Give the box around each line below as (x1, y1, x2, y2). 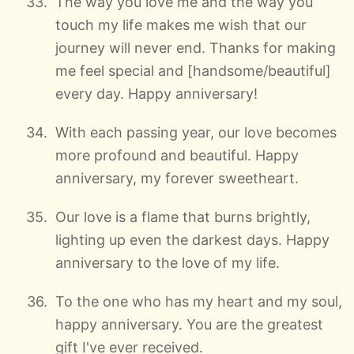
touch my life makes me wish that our (55, 16, 307, 33)
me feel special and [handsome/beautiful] (55, 62, 331, 79)
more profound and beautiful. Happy (55, 146, 299, 164)
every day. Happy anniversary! (55, 85, 258, 102)
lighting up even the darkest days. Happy (55, 231, 330, 248)
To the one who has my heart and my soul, (55, 292, 342, 310)
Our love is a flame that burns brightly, (55, 208, 311, 225)
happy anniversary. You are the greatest (55, 315, 323, 333)
